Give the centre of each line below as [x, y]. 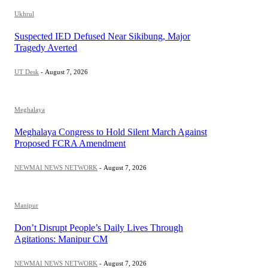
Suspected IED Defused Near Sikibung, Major [102, 36]
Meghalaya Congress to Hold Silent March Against [111, 132]
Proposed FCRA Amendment [70, 144]
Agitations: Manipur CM [61, 239]
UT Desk [27, 72]
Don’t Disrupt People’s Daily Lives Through [99, 228]
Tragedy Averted [46, 48]
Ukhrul [24, 14]
